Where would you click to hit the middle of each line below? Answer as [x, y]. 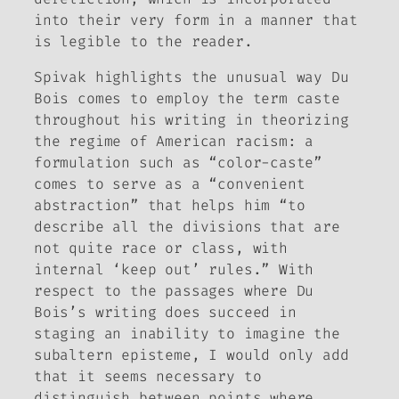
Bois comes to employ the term [165, 99]
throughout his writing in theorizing [191, 120]
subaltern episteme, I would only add [191, 355]
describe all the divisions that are [187, 227]
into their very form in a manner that [196, 20]
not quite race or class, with [161, 248]
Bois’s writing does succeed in [165, 313]
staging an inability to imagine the [187, 334]
